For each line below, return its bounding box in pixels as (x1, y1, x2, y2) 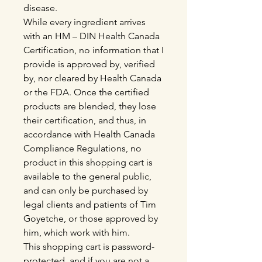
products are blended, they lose (23, 101, 156, 112)
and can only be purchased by (23, 185, 148, 196)
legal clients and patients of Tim (23, 199, 156, 210)
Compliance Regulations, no (23, 143, 142, 154)
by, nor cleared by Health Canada (23, 73, 161, 84)
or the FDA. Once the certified (23, 87, 149, 98)
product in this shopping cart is (23, 157, 153, 168)
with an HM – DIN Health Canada (23, 30, 160, 42)
